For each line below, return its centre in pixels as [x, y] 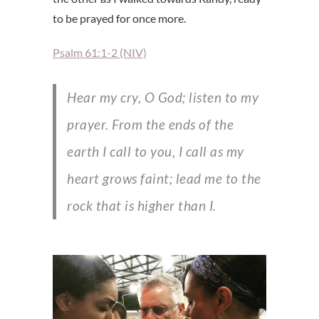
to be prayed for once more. [119, 19]
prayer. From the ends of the [150, 125]
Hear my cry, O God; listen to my [72, 98]
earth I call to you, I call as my [156, 152]
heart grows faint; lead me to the [164, 179]
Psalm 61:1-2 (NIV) [100, 53]
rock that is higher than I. [142, 206]
